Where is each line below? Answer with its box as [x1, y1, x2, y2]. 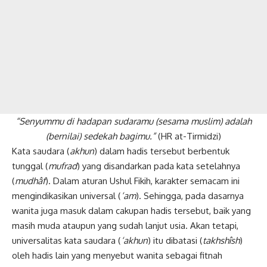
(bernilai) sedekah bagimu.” [46, 131, 156, 142]
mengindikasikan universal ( [12, 190, 121, 202]
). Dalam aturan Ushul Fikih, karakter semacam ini [45, 175, 240, 187]
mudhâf [15, 175, 45, 187]
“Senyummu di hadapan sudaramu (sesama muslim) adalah [15, 116, 252, 128]
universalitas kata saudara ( [12, 235, 121, 247]
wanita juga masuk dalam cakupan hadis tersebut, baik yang [12, 205, 251, 217]
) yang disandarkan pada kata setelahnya [77, 160, 240, 172]
